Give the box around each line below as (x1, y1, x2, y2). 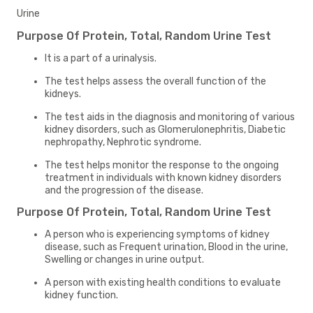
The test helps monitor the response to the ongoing (45, 159, 279, 171)
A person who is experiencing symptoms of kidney (45, 228, 270, 240)
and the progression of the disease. (45, 184, 203, 196)
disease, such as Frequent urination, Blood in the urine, (45, 240, 288, 253)
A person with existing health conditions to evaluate (45, 276, 281, 289)
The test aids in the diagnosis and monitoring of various (45, 110, 295, 123)
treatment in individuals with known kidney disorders (45, 171, 282, 184)
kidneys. (45, 87, 81, 100)
